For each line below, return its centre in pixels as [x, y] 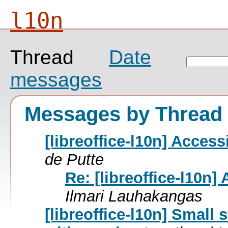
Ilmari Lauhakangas [134, 196]
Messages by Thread [123, 114]
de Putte [74, 159]
